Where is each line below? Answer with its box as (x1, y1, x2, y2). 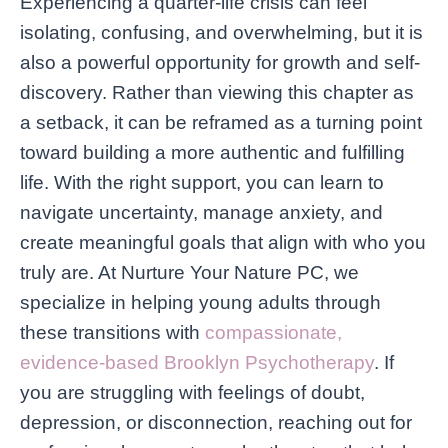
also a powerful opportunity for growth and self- (20, 51, 420, 73)
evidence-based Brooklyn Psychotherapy (20, 351, 374, 373)
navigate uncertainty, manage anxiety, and (20, 201, 383, 223)
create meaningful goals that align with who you (20, 231, 426, 253)
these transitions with (20, 321, 205, 343)
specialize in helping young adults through (20, 291, 381, 313)
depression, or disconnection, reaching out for (20, 411, 412, 433)
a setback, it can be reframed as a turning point (20, 111, 422, 133)
